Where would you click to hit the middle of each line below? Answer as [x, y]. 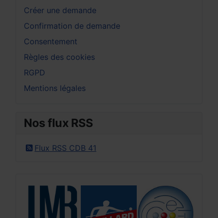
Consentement [51, 41]
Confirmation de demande [72, 26]
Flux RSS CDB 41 [65, 148]
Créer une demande [60, 10]
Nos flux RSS [58, 123]
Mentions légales [55, 88]
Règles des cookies [59, 57]
